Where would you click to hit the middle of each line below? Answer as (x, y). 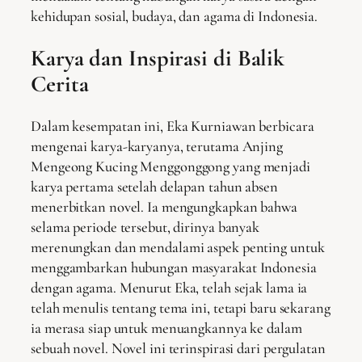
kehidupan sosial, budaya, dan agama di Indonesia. (175, 16)
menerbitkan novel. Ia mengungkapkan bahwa (164, 207)
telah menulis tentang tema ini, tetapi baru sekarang (181, 308)
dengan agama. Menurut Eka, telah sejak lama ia (169, 288)
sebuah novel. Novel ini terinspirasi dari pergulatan (178, 349)
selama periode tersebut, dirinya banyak (145, 227)
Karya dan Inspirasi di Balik (158, 59)
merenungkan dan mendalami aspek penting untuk (178, 248)
